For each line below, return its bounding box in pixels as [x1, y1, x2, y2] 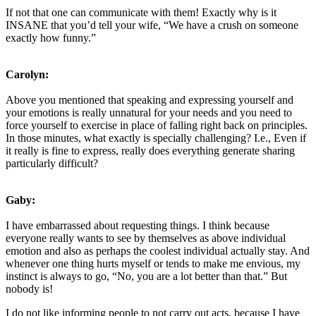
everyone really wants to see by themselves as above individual [6, 231, 286, 244]
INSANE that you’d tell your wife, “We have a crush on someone [6, 18, 298, 31]
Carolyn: [6, 68, 49, 80]
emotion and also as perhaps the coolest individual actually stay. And [6, 244, 310, 257]
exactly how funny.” [6, 31, 96, 44]
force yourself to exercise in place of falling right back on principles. [6, 119, 308, 131]
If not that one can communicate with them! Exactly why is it [6, 6, 276, 18]
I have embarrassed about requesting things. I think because [6, 219, 269, 231]
